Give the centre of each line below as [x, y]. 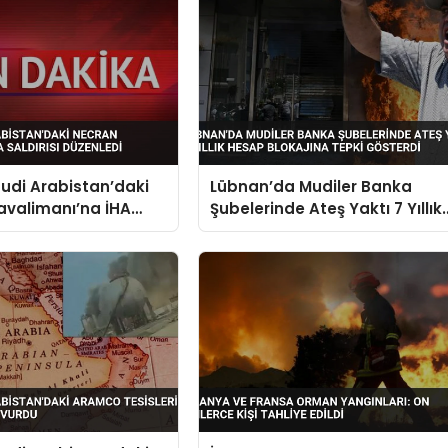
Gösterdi [245, 252]
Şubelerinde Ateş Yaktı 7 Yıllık [326, 208]
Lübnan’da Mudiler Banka [311, 186]
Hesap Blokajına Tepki [299, 230]
